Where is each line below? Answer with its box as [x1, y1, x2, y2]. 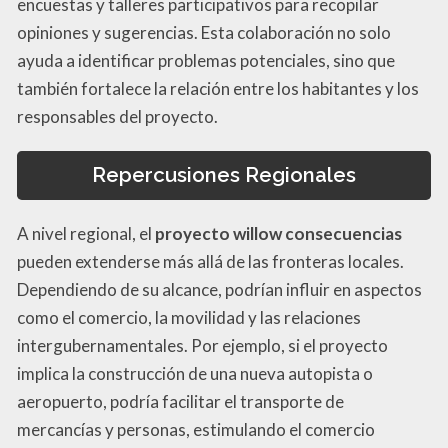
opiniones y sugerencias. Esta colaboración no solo [17, 22, 391, 44]
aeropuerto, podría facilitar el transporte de [17, 390, 344, 412]
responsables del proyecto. [17, 106, 218, 128]
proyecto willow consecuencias [155, 222, 402, 244]
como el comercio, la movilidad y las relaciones [17, 306, 361, 328]
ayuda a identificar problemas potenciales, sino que [17, 50, 395, 72]
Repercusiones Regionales [92, 163, 356, 188]
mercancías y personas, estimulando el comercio [17, 418, 375, 440]
